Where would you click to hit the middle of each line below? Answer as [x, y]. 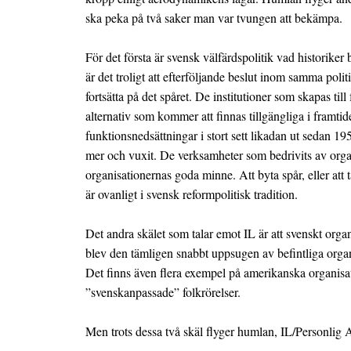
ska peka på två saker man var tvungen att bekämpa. [214, 18]
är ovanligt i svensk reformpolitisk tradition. [192, 194]
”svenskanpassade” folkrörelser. [163, 292]
